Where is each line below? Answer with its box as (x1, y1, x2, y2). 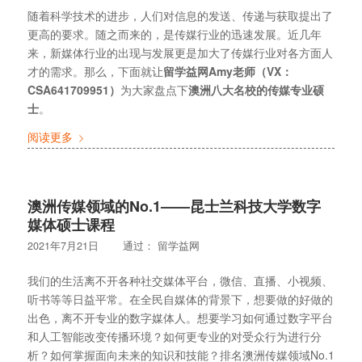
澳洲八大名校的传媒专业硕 (187, 82, 324, 99)
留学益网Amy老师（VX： (162, 63, 293, 80)
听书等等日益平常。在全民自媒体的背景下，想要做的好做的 (27, 290, 333, 307)
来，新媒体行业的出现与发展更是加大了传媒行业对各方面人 (27, 44, 333, 61)
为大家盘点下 (120, 82, 188, 99)
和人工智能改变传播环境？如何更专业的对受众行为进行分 (27, 327, 322, 344)
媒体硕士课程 (27, 213, 115, 235)
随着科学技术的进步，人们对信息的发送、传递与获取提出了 (27, 7, 333, 24)
